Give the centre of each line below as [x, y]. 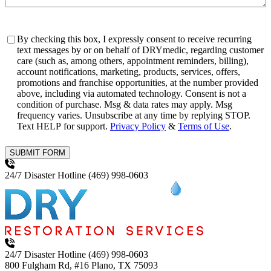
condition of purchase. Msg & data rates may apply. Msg [60, 105]
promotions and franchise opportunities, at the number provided [138, 83]
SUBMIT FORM [38, 153]
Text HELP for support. [64, 126]
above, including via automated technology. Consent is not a [101, 94]
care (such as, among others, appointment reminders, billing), [133, 61]
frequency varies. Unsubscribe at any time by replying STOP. [51, 116]
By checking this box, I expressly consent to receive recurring [134, 39]
